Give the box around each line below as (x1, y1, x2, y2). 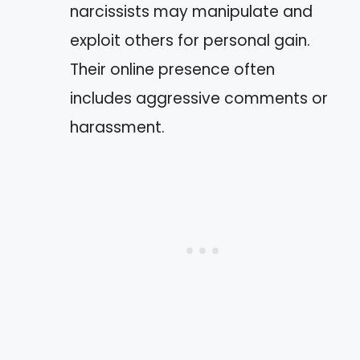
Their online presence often (70, 58, 275, 80)
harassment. (70, 116, 165, 138)
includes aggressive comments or (70, 87, 328, 109)
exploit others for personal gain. (70, 29, 310, 51)
